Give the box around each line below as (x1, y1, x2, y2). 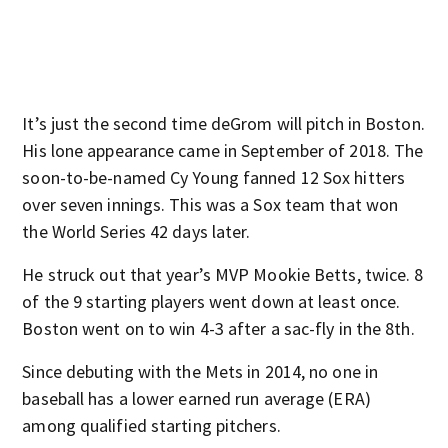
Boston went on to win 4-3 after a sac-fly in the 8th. (22, 317, 415, 340)
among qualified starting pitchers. (22, 414, 281, 437)
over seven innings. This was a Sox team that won (22, 193, 399, 216)
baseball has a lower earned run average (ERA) (22, 387, 371, 410)
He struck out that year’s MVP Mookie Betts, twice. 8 (22, 263, 424, 286)
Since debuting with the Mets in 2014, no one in (22, 360, 379, 383)
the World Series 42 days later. (22, 220, 251, 243)
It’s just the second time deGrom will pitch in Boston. (22, 112, 425, 135)
